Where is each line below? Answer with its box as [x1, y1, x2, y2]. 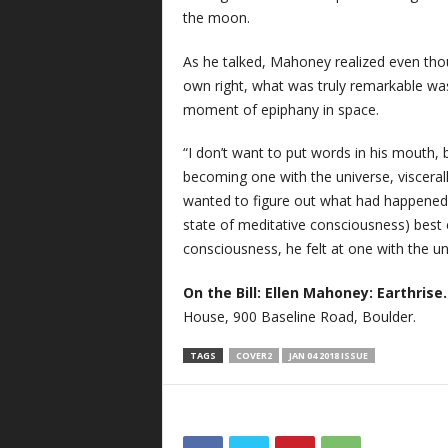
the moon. [182, 8, 250, 28]
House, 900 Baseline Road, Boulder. [182, 306, 416, 326]
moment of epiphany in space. [182, 99, 379, 119]
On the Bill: [182, 282, 265, 302]
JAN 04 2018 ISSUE [288, 349, 368, 363]
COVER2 [235, 349, 272, 363]
